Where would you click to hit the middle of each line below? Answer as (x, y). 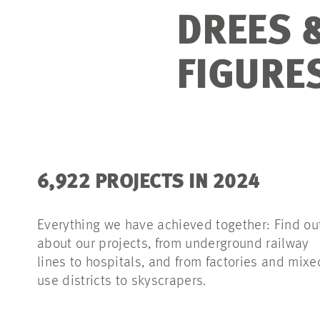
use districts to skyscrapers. (122, 281)
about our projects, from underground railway (173, 244)
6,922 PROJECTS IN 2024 (149, 183)
